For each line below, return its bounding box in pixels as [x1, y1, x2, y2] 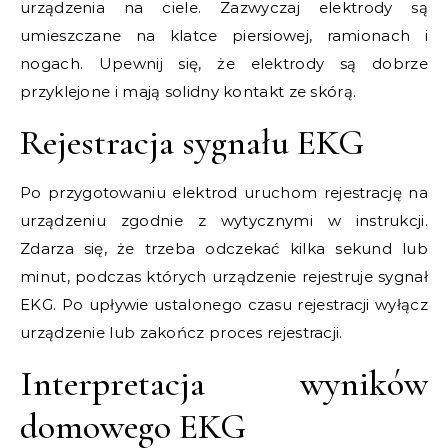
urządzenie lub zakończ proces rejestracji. [20, 323, 343, 342]
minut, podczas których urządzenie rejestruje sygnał [20, 267, 428, 286]
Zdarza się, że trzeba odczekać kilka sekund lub [20, 239, 428, 258]
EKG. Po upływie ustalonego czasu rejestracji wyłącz [20, 295, 428, 314]
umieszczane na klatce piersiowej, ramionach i [20, 26, 428, 45]
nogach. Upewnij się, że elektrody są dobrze [20, 54, 428, 73]
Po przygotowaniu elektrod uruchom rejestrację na [20, 183, 428, 202]
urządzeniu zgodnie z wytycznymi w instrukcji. [20, 211, 428, 230]
